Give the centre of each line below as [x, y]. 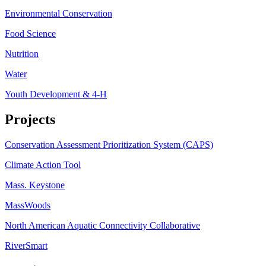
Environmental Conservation [58, 14]
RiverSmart [26, 245]
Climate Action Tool [43, 164]
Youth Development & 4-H [56, 94]
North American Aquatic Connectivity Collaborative [102, 225]
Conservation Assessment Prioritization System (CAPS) [109, 144]
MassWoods [28, 205]
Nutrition [22, 54]
